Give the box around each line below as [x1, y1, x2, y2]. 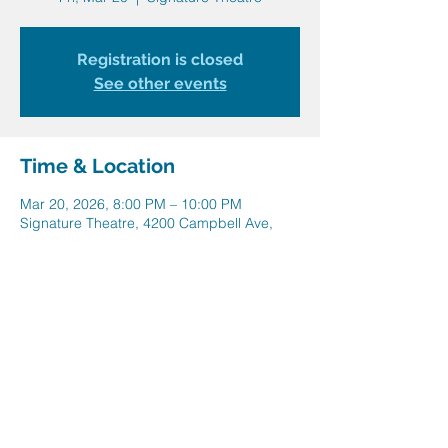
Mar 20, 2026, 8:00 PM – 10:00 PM [20, 195, 242, 213]
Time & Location [20, 154, 175, 178]
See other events [93, 74, 227, 93]
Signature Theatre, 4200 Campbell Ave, [20, 214, 273, 232]
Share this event [20, 341, 175, 365]
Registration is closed [77, 50, 243, 69]
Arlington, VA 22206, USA [20, 233, 181, 251]
